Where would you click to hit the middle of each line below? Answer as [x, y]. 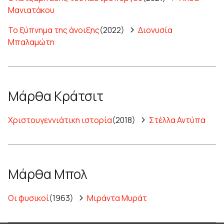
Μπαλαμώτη [31, 42]
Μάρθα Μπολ [48, 174]
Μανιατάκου [31, 10]
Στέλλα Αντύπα [177, 120]
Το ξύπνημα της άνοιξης [54, 30]
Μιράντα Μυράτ [117, 198]
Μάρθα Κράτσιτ [56, 96]
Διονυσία [155, 30]
